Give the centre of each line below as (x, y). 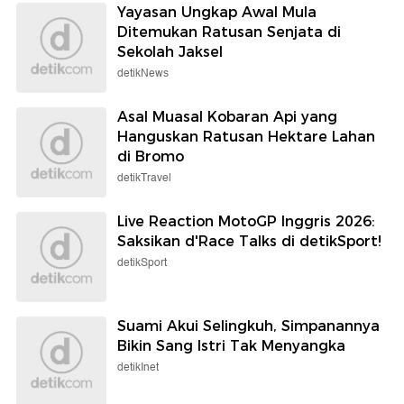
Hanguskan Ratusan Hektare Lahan (246, 137)
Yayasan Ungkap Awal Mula (217, 13)
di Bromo (151, 157)
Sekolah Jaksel (170, 52)
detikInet (138, 368)
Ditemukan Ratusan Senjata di (229, 32)
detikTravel (144, 179)
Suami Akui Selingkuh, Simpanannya (248, 326)
